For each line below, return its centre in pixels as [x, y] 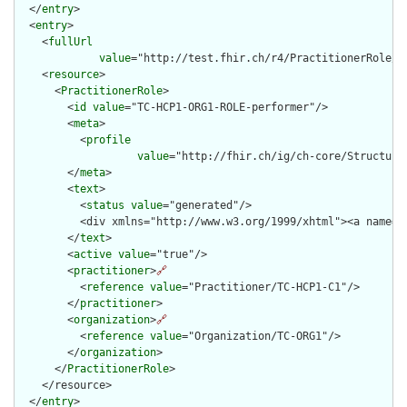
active [93, 255]
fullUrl [70, 42]
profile [109, 140]
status [105, 206]
